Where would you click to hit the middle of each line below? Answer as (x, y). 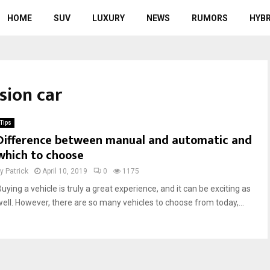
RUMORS (209, 18)
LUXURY (108, 18)
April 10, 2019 (65, 171)
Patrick (17, 171)
